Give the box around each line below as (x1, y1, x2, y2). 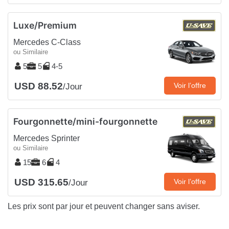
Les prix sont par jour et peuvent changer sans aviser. (8, 202, 200, 211)
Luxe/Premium (13, 20, 77, 31)
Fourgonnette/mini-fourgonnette (13, 116, 157, 127)
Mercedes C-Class (13, 38, 81, 47)
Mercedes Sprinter (13, 134, 80, 143)
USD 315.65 (14, 177, 68, 188)
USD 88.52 (14, 81, 63, 92)
